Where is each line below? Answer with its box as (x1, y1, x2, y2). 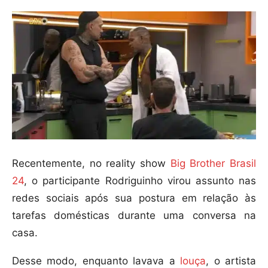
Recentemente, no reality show (12, 157, 170, 170)
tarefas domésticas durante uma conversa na (12, 209, 256, 222)
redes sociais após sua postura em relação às (12, 192, 256, 205)
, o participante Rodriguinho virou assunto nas (24, 175, 256, 187)
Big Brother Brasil (170, 157, 257, 170)
